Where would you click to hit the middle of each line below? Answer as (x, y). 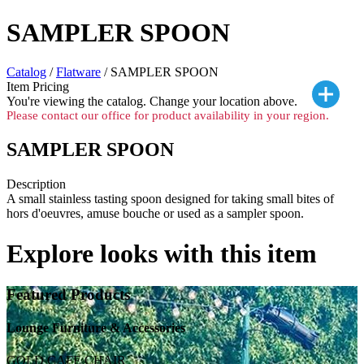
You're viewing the (56, 102)
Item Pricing (38, 87)
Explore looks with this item (162, 253)
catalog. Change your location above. (202, 102)
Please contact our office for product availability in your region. (168, 116)
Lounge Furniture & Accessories (96, 328)
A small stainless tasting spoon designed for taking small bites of (170, 199)
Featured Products (68, 295)
